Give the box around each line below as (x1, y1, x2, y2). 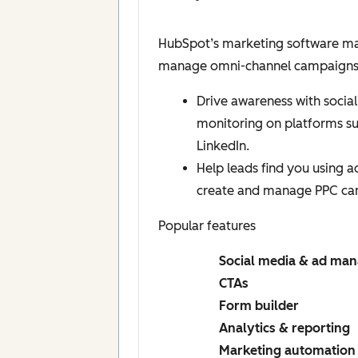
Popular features (158, 218, 256, 234)
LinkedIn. (197, 138, 253, 154)
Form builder (219, 298, 299, 314)
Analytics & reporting (219, 320, 350, 336)
